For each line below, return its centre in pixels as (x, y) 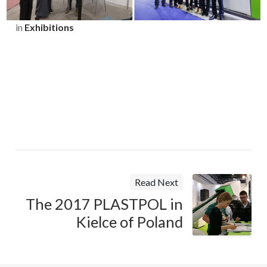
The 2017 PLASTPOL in (104, 204)
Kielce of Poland (130, 222)
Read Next (156, 182)
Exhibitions (49, 27)
